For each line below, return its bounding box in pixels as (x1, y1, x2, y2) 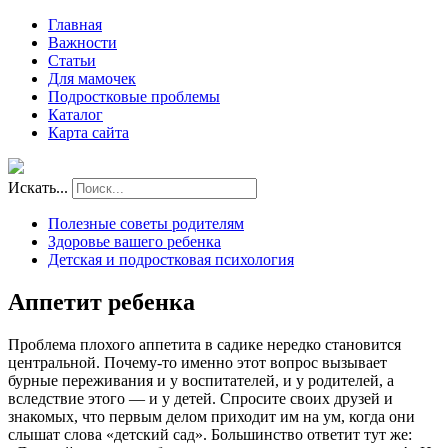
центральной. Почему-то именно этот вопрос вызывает (8, 353, 387, 371)
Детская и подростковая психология (48, 251, 294, 268)
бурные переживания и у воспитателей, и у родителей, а (8, 371, 394, 389)
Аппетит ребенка (8, 288, 195, 315)
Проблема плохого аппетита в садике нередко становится (8, 335, 401, 353)
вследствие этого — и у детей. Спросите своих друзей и (8, 389, 393, 407)
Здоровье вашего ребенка (48, 233, 221, 250)
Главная (48, 16, 102, 33)
